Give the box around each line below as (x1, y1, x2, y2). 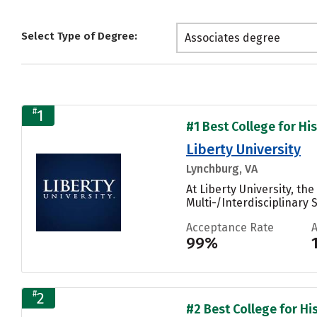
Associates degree (185, 31, 280, 45)
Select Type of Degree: (21, 30, 137, 43)
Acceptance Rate (186, 220, 274, 234)
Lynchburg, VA (186, 161, 258, 175)
